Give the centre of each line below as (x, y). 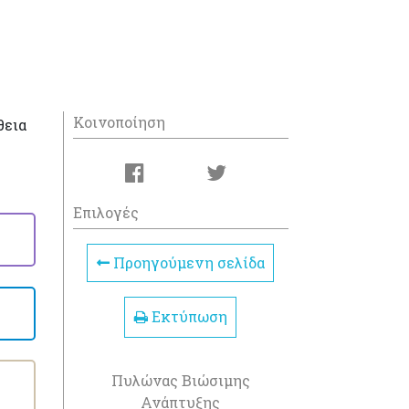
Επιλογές (105, 212)
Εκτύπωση (187, 317)
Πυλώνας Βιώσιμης (180, 380)
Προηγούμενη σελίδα (187, 262)
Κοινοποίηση (119, 122)
